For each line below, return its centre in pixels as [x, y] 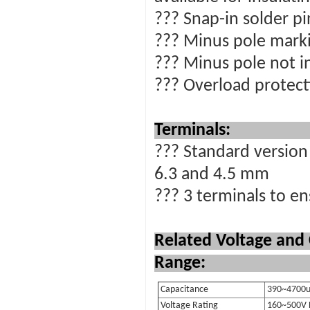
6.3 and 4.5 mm [212, 175]
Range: [188, 263]
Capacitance [183, 290]
